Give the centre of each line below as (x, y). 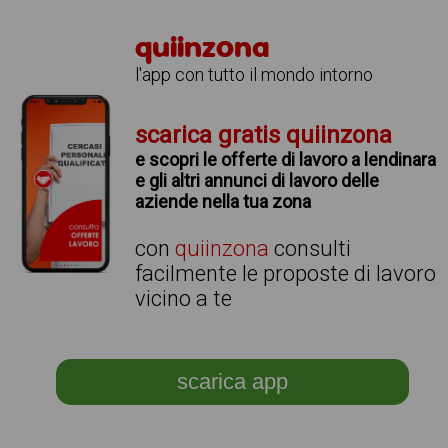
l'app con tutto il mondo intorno (254, 74)
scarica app (232, 381)
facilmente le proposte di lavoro (286, 273)
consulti (310, 248)
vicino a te (184, 298)
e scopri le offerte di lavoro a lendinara (286, 159)
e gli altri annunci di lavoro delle (257, 180)
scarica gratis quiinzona (264, 135)
